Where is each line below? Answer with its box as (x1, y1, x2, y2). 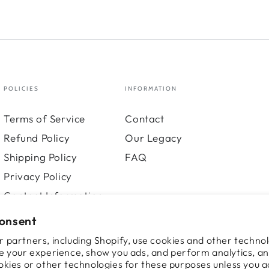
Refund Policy (4, 131, 70, 144)
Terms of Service (4, 112, 85, 125)
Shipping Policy (4, 150, 77, 163)
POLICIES (4, 84, 40, 92)
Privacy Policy (4, 169, 72, 183)
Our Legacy (125, 131, 183, 144)
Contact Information (4, 189, 103, 202)
